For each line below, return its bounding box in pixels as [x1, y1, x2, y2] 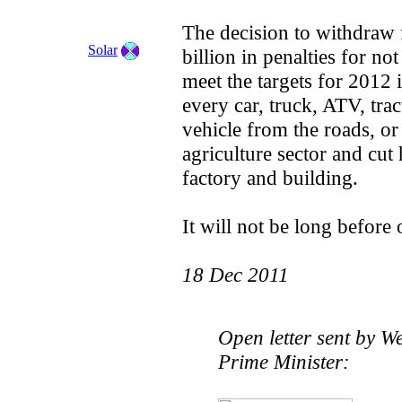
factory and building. [182, 166, 358, 189]
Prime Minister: [218, 350, 350, 373]
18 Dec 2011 [182, 263, 289, 286]
